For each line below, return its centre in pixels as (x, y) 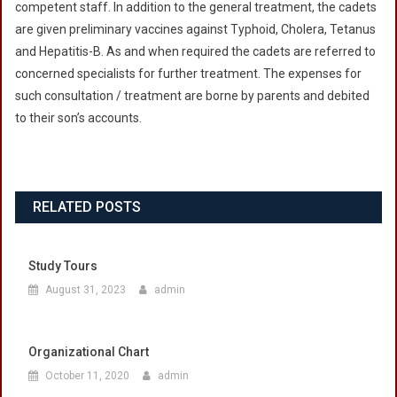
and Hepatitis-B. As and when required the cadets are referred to (195, 52)
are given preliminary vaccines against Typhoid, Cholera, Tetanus (195, 30)
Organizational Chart (89, 352)
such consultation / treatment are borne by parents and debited (192, 96)
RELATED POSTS (87, 207)
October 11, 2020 (87, 376)
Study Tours (63, 266)
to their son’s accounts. (78, 118)
